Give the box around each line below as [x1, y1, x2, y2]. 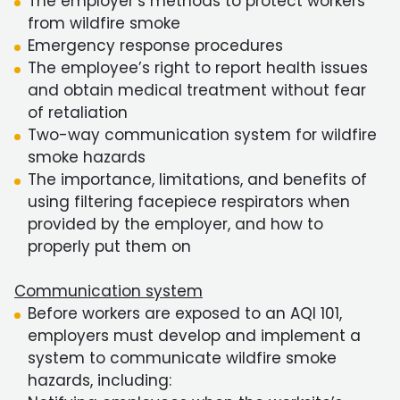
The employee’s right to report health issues [28, 57, 368, 79]
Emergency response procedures [28, 35, 283, 56]
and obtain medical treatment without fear [28, 79, 366, 101]
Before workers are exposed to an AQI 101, [28, 303, 342, 324]
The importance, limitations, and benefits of [28, 169, 367, 190]
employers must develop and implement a [28, 325, 361, 346]
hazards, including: [28, 370, 171, 391]
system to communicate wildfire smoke [28, 347, 337, 369]
